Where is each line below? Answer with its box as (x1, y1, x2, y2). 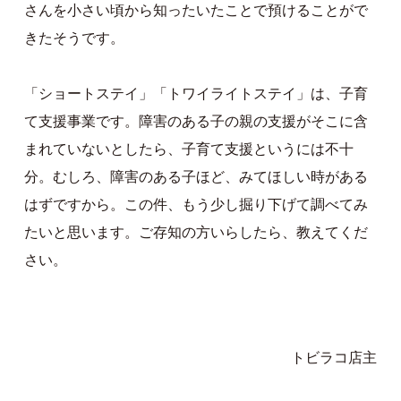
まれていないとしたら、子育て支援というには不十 (23, 141, 354, 158)
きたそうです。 (23, 30, 124, 47)
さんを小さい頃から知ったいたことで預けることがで (23, 3, 368, 19)
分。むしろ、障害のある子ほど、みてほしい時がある (23, 169, 368, 185)
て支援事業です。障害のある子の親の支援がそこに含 (23, 114, 368, 130)
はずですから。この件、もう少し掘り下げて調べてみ (23, 197, 368, 213)
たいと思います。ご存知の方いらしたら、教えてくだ (23, 225, 368, 241)
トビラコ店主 (291, 350, 378, 366)
